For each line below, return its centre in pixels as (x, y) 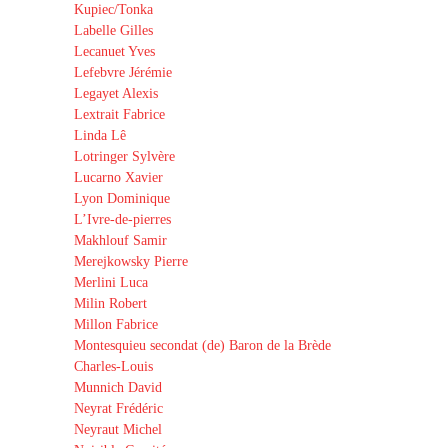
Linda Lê (100, 135)
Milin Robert (110, 303)
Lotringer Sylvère (124, 156)
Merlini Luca (111, 282)
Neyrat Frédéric (118, 408)
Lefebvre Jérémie (123, 72)
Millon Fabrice (116, 324)
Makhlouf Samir (120, 240)
